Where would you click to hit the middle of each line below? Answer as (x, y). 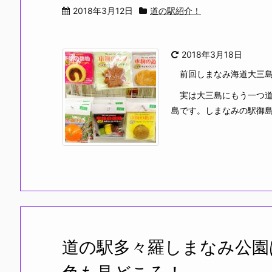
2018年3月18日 (212, 54)
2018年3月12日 (103, 11)
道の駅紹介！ (175, 11)
